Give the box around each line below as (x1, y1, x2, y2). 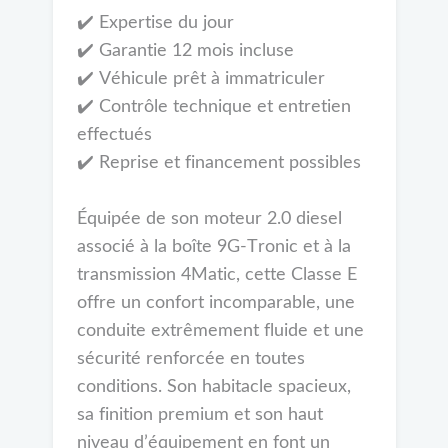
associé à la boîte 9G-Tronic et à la (76, 238, 351, 257)
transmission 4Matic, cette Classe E (76, 266, 357, 285)
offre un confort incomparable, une (76, 294, 355, 313)
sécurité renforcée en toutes (76, 350, 305, 369)
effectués (76, 126, 152, 145)
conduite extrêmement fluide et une (76, 322, 364, 341)
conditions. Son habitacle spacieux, (76, 378, 351, 397)
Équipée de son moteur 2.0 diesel (76, 210, 342, 229)
